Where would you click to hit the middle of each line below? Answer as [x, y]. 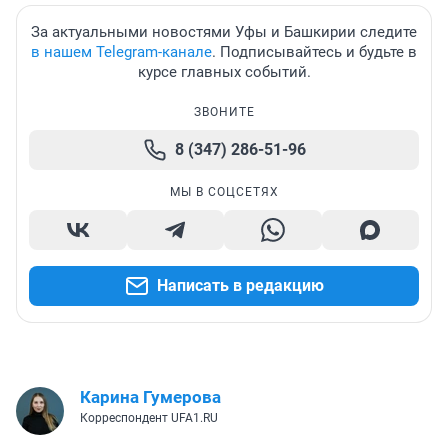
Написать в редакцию [240, 285]
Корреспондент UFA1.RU [149, 417]
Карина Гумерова [150, 396]
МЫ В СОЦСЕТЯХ [224, 191]
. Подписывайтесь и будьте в [314, 51]
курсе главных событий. [224, 71]
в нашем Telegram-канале [121, 51]
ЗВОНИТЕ [224, 111]
